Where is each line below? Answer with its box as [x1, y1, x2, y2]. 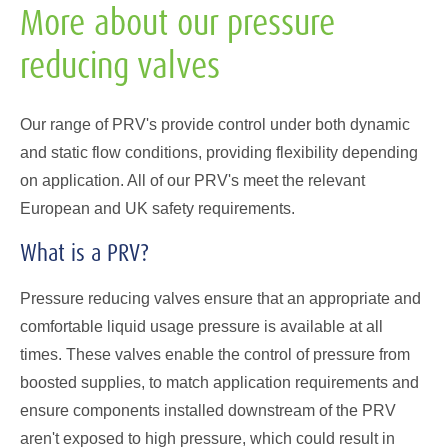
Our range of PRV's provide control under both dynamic [20, 115, 410, 133]
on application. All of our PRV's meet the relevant [20, 171, 365, 189]
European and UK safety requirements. [20, 199, 299, 217]
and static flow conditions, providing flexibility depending [20, 143, 418, 161]
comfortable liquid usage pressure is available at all [20, 317, 383, 335]
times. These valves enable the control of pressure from [20, 345, 410, 363]
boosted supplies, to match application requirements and [20, 373, 419, 391]
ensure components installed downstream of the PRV [20, 401, 396, 419]
